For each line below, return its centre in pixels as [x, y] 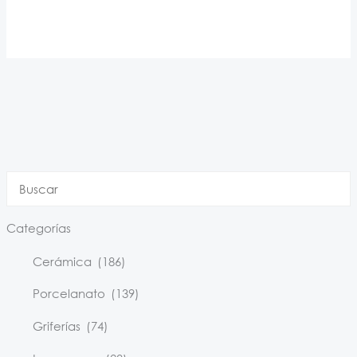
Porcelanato [70, 294]
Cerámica [63, 261]
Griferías [58, 326]
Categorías [38, 228]
